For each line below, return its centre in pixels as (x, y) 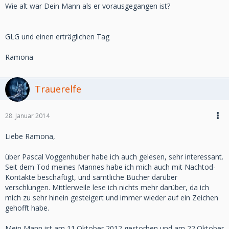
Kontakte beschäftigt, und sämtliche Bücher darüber (91, 177)
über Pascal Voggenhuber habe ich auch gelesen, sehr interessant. (114, 157)
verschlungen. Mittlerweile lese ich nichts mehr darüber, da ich (107, 187)
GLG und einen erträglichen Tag (57, 37)
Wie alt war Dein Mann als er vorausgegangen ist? (88, 6)
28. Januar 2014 (27, 116)
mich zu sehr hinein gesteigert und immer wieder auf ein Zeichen (112, 198)
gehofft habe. (27, 208)
